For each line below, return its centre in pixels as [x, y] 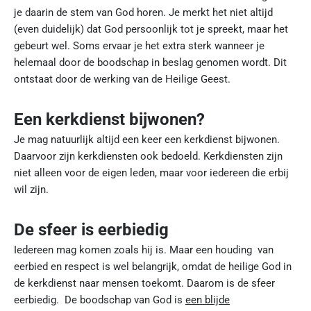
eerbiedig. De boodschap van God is [100, 300]
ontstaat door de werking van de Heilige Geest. [124, 79]
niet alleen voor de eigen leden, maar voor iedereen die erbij [151, 173]
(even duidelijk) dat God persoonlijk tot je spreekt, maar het [151, 29]
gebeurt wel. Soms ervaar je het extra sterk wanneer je [139, 46]
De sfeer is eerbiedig [91, 230]
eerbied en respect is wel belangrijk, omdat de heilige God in [153, 267]
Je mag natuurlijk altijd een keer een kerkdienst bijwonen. [147, 140]
